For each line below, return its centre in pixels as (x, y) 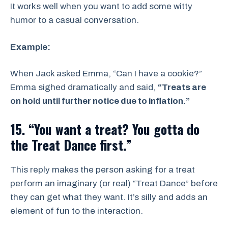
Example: (30, 47)
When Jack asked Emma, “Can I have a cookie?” (106, 74)
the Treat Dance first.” (71, 145)
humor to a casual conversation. (75, 20)
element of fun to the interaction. (77, 211)
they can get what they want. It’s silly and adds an (109, 197)
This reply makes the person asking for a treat (103, 169)
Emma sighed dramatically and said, (84, 88)
